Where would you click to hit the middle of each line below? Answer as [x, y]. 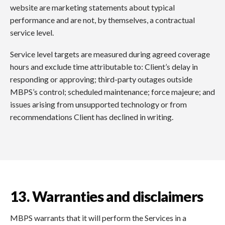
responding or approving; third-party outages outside [101, 79]
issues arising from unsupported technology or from [98, 104]
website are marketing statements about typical [92, 8]
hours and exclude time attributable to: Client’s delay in [104, 67]
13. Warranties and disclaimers [107, 196]
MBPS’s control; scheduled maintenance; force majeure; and [113, 92]
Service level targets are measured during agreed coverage [110, 54]
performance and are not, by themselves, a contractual [102, 20]
